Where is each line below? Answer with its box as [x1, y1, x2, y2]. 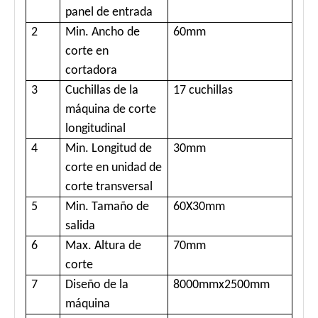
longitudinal [65, 122, 126, 136]
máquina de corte [65, 103, 156, 117]
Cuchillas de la [65, 84, 138, 98]
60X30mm [173, 200, 225, 214]
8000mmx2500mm [173, 278, 270, 292]
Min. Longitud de [65, 142, 152, 156]
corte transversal [65, 180, 153, 194]
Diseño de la [65, 278, 128, 292]
